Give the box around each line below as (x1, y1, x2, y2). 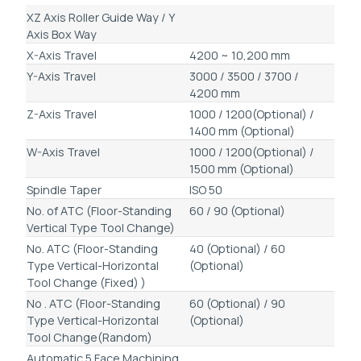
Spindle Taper (27, 182, 102, 198)
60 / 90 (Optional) (189, 203, 285, 219)
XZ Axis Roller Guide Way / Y (27, 10, 175, 26)
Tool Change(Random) (27, 330, 152, 346)
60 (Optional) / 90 (189, 296, 285, 312)
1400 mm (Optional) (189, 123, 295, 139)
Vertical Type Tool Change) (27, 220, 175, 236)
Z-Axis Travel (27, 106, 97, 122)
